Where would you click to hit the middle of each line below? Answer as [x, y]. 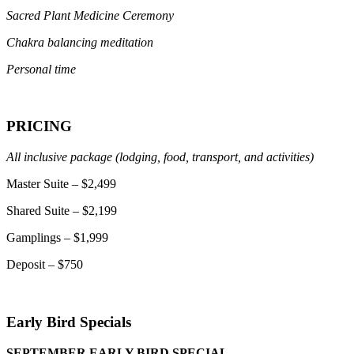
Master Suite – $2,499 [61, 184]
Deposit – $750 [45, 265]
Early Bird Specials [69, 322]
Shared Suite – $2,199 [62, 211]
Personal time [41, 69]
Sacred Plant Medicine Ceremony [90, 15]
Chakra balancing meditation [80, 42]
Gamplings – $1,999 [57, 238]
